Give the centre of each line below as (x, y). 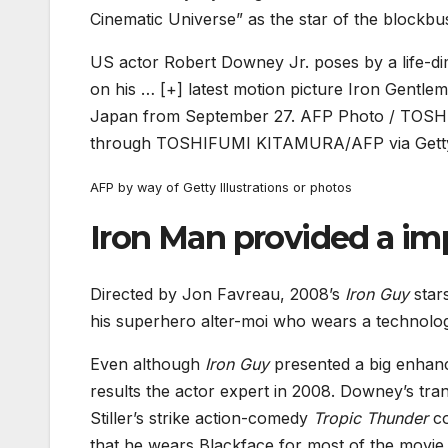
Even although (147, 363)
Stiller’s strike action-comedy (201, 417)
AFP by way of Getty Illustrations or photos (221, 188)
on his (115, 89)
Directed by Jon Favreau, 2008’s (217, 293)
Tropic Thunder (370, 417)
